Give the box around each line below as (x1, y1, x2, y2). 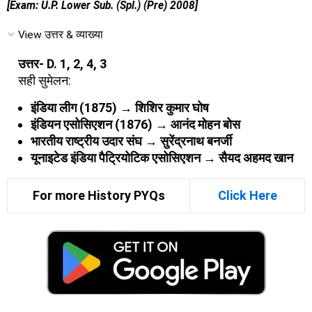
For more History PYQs (32, 188, 165, 203)
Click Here (217, 188, 277, 203)
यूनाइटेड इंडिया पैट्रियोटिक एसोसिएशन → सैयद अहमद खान (31, 150, 293, 165)
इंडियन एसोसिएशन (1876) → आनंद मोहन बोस (31, 117, 240, 132)
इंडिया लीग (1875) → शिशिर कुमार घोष (31, 100, 209, 115)
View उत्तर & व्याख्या (18, 29, 103, 41)
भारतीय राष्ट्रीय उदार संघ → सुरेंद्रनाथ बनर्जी (31, 134, 232, 148)
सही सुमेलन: (18, 72, 71, 88)
